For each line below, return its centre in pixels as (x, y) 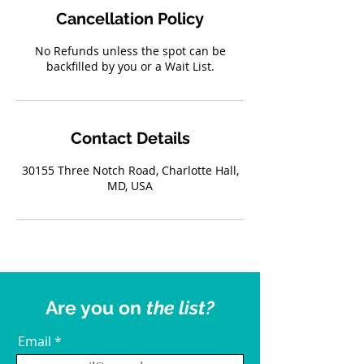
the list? (180, 308)
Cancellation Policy (130, 19)
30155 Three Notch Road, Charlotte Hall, (130, 170)
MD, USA (130, 186)
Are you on (96, 308)
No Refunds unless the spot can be (130, 51)
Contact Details (130, 138)
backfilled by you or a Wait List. (130, 66)
